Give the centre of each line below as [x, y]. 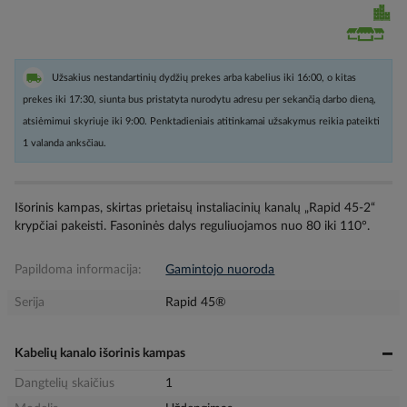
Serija [30, 303]
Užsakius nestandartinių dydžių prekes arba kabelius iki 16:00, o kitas [204, 78]
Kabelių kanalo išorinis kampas [100, 353]
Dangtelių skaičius [65, 383]
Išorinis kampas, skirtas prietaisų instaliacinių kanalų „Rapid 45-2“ [195, 208]
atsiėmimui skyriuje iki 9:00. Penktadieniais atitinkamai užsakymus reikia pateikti [201, 121]
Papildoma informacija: [78, 270]
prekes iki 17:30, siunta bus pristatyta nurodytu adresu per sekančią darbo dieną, [199, 99]
